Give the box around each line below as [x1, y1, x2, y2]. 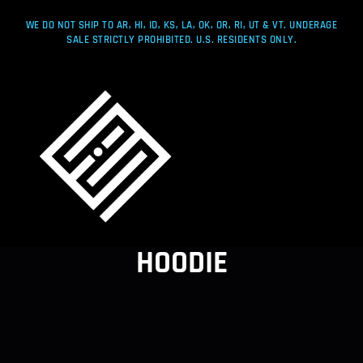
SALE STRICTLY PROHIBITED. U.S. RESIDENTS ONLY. [66, 33, 297, 46]
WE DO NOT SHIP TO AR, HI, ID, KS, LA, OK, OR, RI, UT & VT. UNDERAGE [25, 19, 338, 32]
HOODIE [135, 243, 228, 283]
